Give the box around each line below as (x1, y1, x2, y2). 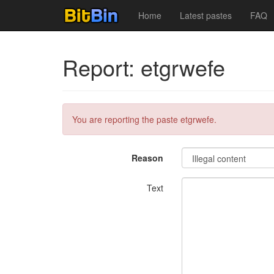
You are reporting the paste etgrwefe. (72, 113, 217, 125)
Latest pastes (180, 9, 232, 21)
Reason (131, 152, 163, 164)
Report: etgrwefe (62, 51, 225, 83)
